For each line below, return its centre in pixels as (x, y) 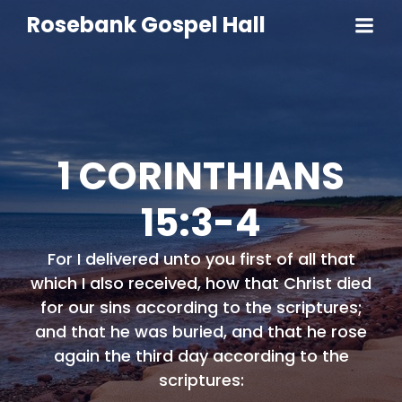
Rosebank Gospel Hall (146, 25)
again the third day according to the (201, 356)
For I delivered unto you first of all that (201, 259)
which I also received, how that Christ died (201, 283)
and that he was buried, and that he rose (201, 332)
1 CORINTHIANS (201, 176)
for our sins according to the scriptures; (201, 307)
